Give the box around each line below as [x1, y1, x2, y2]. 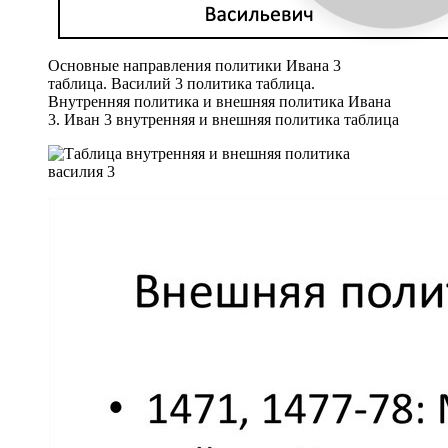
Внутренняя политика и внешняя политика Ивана [48, 92, 391, 110]
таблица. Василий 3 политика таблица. [48, 74, 315, 92]
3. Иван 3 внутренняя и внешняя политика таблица [48, 110, 399, 128]
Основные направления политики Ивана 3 [48, 56, 341, 74]
